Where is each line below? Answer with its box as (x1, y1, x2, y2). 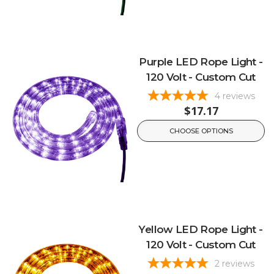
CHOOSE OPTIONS (169, 127, 233, 135)
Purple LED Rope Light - (139, 56, 263, 68)
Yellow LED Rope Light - (139, 223, 263, 235)
